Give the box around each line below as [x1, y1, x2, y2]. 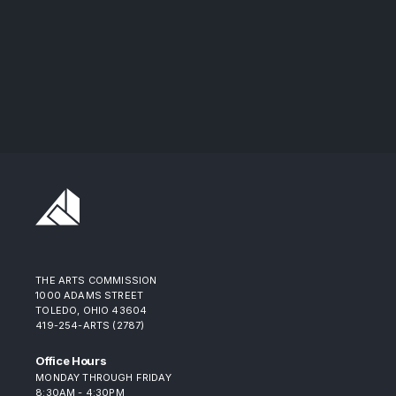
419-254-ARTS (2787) [35, 318, 145, 331]
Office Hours [35, 353, 107, 368]
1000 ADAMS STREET [35, 288, 144, 301]
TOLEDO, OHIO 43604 [35, 303, 148, 316]
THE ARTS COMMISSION [35, 273, 157, 286]
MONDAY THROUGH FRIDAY [35, 370, 171, 384]
